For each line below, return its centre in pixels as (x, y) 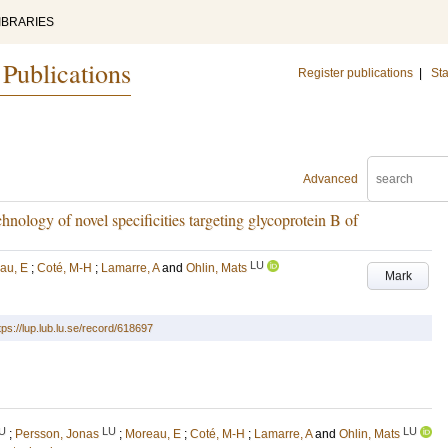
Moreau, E (153, 434)
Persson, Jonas (57, 434)
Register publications (355, 73)
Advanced (330, 179)
